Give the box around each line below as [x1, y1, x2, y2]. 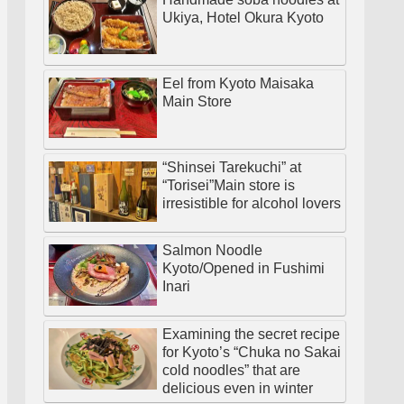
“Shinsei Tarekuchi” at [162, 159, 301, 175]
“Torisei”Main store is [162, 177, 295, 193]
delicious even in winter [162, 381, 313, 397]
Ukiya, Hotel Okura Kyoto [162, 9, 324, 25]
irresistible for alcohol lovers [162, 195, 341, 211]
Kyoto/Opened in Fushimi [162, 261, 325, 277]
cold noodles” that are [162, 363, 300, 379]
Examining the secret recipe [162, 326, 340, 343]
